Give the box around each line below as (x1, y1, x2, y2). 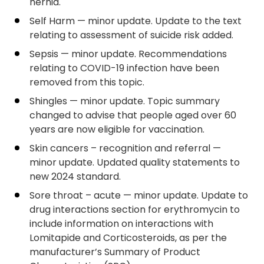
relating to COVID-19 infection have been (29, 61, 219, 75)
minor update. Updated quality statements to (29, 156, 240, 169)
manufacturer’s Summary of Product (29, 245, 200, 259)
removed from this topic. (29, 75, 144, 89)
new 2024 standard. (29, 170, 121, 183)
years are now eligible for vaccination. (29, 123, 204, 136)
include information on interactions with (29, 217, 213, 230)
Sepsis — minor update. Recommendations (29, 47, 227, 61)
